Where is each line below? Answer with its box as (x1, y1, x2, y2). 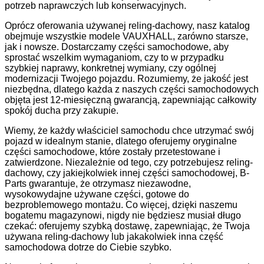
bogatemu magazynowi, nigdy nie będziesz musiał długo (5, 210, 241, 220)
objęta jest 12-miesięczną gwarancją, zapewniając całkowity (5, 94, 256, 105)
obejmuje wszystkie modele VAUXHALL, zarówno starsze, (5, 31, 248, 41)
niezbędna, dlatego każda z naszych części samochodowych (5, 84, 259, 94)
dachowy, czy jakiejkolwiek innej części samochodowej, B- (5, 167, 249, 178)
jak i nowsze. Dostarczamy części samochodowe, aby (5, 41, 229, 52)
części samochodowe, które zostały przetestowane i (5, 146, 220, 157)
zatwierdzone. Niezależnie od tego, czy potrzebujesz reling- (5, 157, 253, 167)
